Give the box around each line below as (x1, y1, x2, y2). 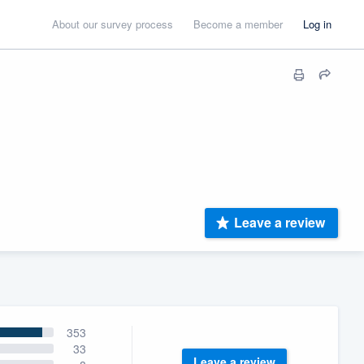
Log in (303, 16, 331, 32)
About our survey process (52, 16, 173, 32)
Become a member (193, 16, 283, 32)
